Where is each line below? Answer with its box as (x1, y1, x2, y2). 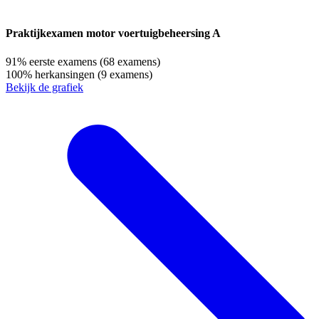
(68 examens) (100, 55, 160, 68)
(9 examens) (98, 68, 152, 80)
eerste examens (29, 55, 97, 68)
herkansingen (35, 68, 95, 80)
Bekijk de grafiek (6, 80, 83, 93)
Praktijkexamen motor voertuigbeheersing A (6, 27, 221, 40)
